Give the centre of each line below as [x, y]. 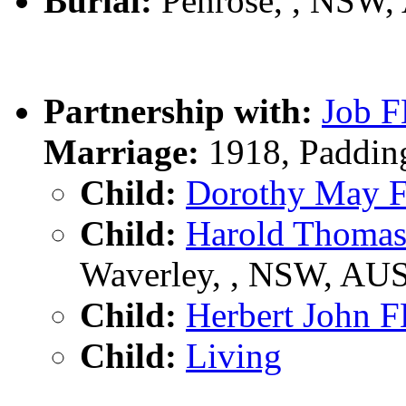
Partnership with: [178, 111]
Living [234, 356]
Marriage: [121, 152]
